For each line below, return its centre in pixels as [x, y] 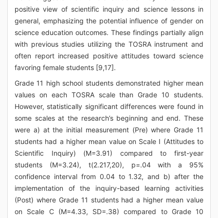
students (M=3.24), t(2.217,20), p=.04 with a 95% [109, 165]
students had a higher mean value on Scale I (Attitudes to [109, 141]
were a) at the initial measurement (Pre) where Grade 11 [109, 130]
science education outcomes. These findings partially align [109, 32]
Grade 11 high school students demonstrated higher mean [109, 83]
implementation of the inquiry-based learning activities [109, 188]
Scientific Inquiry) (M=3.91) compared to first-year [109, 153]
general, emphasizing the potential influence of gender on [109, 21]
